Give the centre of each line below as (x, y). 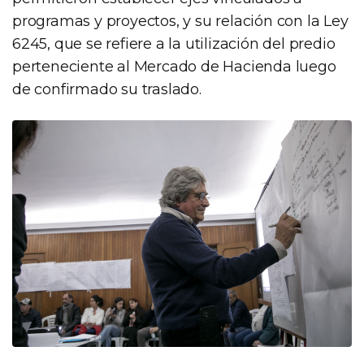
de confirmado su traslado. (107, 89)
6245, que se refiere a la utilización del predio (174, 43)
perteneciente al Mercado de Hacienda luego (174, 66)
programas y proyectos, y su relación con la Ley (180, 21)
